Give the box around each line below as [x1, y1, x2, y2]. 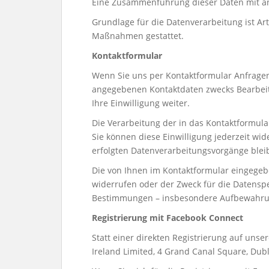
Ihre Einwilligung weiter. [92, 97, 190, 109]
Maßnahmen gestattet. [92, 30, 184, 41]
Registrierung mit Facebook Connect [92, 212, 243, 223]
